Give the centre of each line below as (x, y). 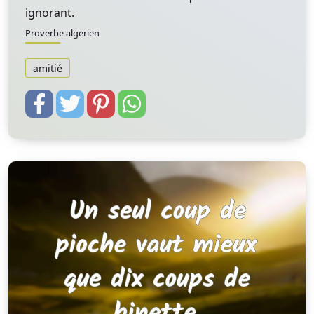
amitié (48, 68)
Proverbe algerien (62, 33)
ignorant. (50, 13)
